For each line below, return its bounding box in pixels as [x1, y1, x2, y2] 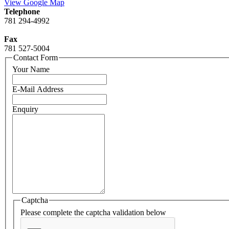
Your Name [12, 65, 50, 74]
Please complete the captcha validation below [20, 208, 166, 217]
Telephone [4, 7, 40, 16]
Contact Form [13, 53, 58, 62]
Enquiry [12, 105, 38, 114]
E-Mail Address [12, 85, 63, 94]
